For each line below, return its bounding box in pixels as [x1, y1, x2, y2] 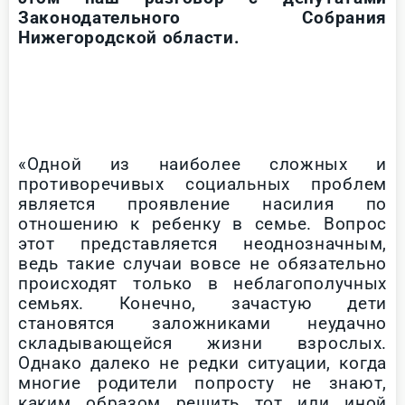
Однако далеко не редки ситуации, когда [18, 352, 387, 373]
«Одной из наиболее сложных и [18, 153, 387, 174]
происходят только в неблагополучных [18, 272, 387, 294]
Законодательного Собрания [18, 6, 387, 28]
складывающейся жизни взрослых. [18, 332, 387, 353]
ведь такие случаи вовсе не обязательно [18, 252, 387, 274]
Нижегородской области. [18, 26, 240, 48]
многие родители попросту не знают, [18, 372, 387, 393]
